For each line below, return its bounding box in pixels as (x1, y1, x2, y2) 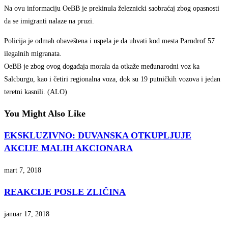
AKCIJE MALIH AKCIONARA (4, 143, 133, 154)
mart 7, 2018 (4, 166, 41, 175)
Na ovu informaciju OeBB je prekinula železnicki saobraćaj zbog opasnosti (4, 5, 219, 13)
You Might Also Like (4, 108, 85, 119)
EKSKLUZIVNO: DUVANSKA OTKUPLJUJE (4, 130, 191, 141)
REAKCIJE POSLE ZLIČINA (4, 187, 126, 197)
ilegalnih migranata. (4, 50, 62, 58)
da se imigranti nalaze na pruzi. (4, 17, 94, 25)
